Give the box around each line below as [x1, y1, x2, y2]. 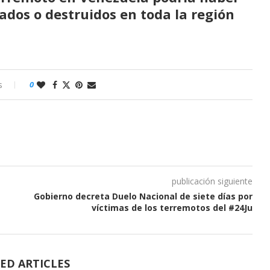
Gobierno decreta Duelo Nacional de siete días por [33, 190, 253, 202]
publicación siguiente [171, 175, 253, 187]
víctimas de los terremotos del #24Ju [91, 201, 253, 213]
